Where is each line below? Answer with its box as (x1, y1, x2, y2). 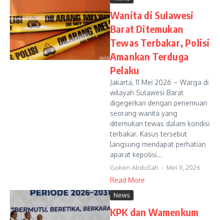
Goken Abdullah (110, 164, 158, 171)
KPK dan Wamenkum (110, 206, 199, 218)
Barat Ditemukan (110, 23, 183, 35)
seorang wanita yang (110, 109, 177, 117)
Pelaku (110, 64, 139, 76)
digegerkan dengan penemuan (110, 99, 207, 107)
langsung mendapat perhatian (110, 140, 206, 148)
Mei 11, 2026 (166, 164, 200, 171)
